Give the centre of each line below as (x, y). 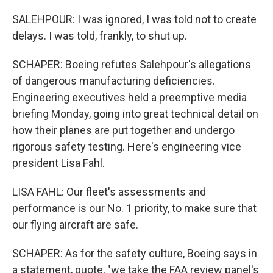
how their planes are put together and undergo (123, 130)
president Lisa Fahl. (58, 163)
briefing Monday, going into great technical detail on (135, 114)
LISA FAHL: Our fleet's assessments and (109, 192)
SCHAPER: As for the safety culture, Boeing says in (135, 253)
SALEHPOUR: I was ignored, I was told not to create (134, 19)
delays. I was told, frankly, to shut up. (100, 36)
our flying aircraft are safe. (75, 225)
